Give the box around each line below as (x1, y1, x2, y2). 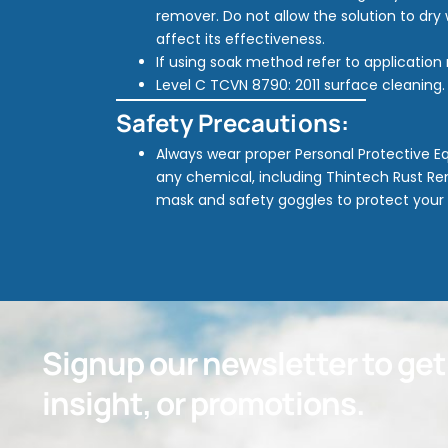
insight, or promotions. (42, 382, 364, 424)
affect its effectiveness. (156, 29, 325, 49)
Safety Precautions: (116, 106, 349, 139)
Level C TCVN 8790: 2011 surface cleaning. (156, 75, 445, 95)
